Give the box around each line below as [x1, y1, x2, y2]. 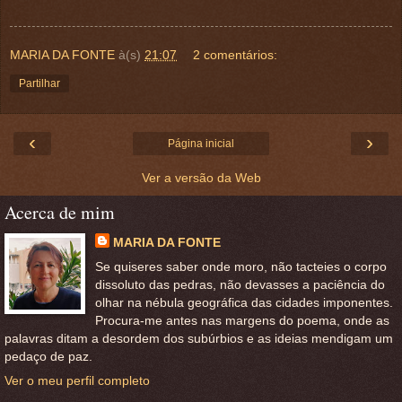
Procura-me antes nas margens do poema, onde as [94, 312, 389, 328]
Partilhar [19, 76, 60, 90]
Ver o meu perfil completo [4, 373, 150, 389]
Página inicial [168, 136, 234, 150]
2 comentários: [193, 47, 278, 62]
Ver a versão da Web [141, 170, 261, 185]
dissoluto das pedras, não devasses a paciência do [94, 276, 385, 292]
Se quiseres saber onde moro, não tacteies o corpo [94, 258, 387, 274]
